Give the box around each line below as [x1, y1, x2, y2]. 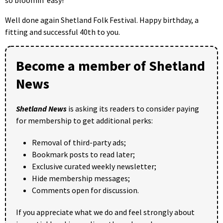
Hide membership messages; [32, 173, 130, 183]
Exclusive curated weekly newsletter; [32, 161, 156, 171]
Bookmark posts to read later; [32, 149, 135, 159]
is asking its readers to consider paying [67, 103, 199, 113]
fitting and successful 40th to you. [5, 26, 120, 37]
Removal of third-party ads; [32, 137, 126, 147]
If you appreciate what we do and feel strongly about [16, 207, 195, 217]
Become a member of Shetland [16, 56, 205, 75]
